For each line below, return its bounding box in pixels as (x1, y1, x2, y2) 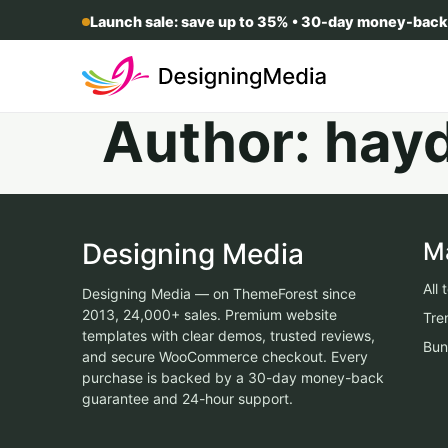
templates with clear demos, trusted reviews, (82, 327, 375, 344)
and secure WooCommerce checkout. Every (82, 348, 368, 365)
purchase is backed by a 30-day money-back (82, 369, 384, 386)
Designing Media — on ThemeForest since (82, 285, 356, 302)
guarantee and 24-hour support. (82, 390, 293, 407)
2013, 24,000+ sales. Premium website (82, 306, 337, 323)
